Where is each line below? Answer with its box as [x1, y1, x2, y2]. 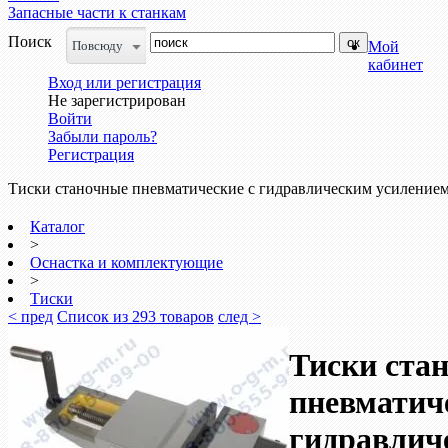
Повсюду [72, 38, 123, 53]
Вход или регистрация [48, 74, 201, 91]
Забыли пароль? [48, 128, 157, 145]
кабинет [368, 56, 423, 73]
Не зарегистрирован [48, 92, 186, 109]
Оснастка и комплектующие [30, 254, 223, 271]
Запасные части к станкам [8, 4, 186, 21]
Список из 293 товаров [57, 308, 214, 325]
